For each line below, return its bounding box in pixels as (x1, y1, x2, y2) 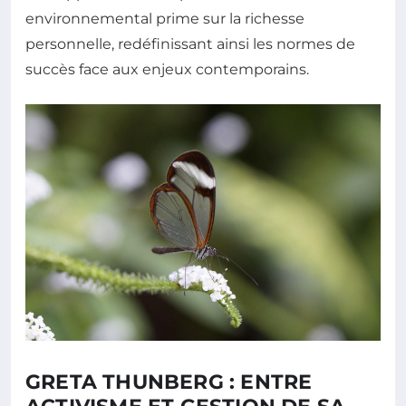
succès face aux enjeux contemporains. (25, 61, 309, 78)
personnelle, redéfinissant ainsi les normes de (25, 35, 355, 53)
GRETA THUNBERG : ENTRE (25, 369, 313, 394)
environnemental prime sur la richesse (25, 10, 304, 27)
